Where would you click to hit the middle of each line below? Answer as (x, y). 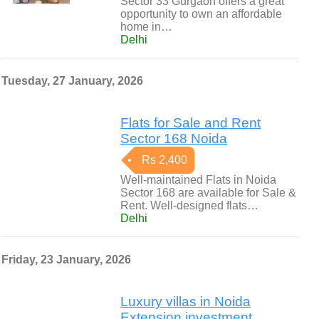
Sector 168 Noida (174, 138)
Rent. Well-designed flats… (189, 205)
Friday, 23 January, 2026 (66, 260)
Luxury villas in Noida (185, 302)
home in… (146, 27)
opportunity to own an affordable (201, 14)
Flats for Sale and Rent (190, 123)
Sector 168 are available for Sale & (208, 193)
